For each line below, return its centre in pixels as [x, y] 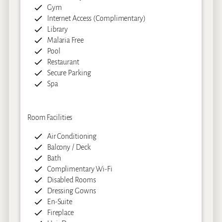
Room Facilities [50, 118]
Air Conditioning [72, 137]
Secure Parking [69, 73]
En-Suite [60, 202]
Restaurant [63, 62]
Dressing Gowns [71, 191]
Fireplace [60, 213]
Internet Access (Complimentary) [96, 18]
